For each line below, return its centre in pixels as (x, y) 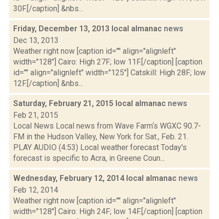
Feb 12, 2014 (36, 190)
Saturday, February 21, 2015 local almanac (90, 103)
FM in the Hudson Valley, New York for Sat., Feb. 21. (101, 137)
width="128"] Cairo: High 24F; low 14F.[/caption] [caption (108, 211)
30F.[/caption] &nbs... (48, 9)
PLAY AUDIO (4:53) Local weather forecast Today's (100, 147)
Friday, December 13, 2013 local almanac (88, 29)
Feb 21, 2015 (36, 115)
